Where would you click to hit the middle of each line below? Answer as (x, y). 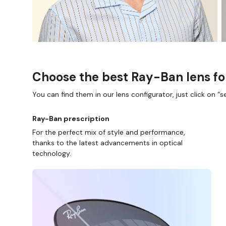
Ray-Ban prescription (71, 118)
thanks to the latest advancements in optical (107, 143)
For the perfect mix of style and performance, (109, 132)
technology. (52, 153)
